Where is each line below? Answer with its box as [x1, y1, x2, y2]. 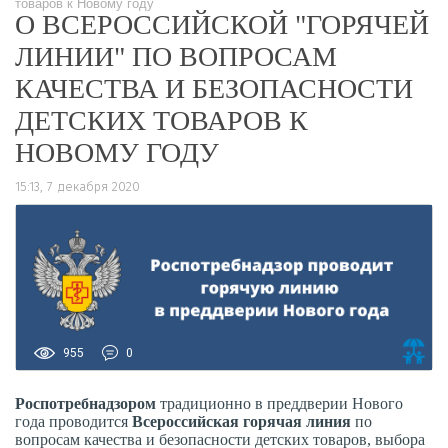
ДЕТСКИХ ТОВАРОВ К [15, 105, 308, 136]
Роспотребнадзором [15, 394, 160, 412]
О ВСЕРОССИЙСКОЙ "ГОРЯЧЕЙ [15, 9, 429, 40]
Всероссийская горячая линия [132, 412, 355, 430]
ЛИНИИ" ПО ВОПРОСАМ [15, 41, 337, 72]
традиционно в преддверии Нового [160, 394, 403, 412]
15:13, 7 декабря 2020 [15, 179, 140, 194]
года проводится [15, 412, 132, 430]
